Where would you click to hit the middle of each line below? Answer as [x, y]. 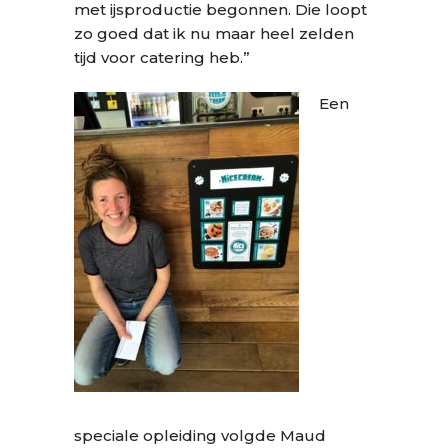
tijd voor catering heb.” [162, 57]
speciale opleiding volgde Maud [200, 435]
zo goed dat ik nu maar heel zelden [214, 33]
